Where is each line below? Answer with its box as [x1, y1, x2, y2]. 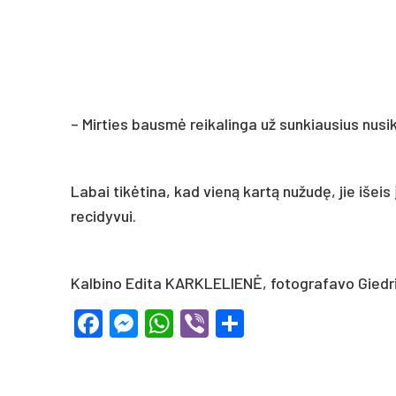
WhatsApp [173, 306, 302, 340]
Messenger [138, 306, 276, 340]
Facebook [103, 306, 225, 340]
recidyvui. [71, 205, 136, 225]
